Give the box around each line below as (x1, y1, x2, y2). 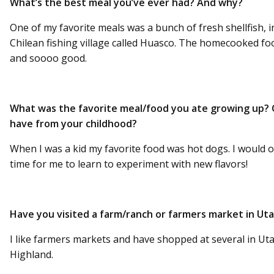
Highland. (10, 247, 53, 261)
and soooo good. (10, 51, 87, 65)
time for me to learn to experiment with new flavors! (10, 157, 248, 171)
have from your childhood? (10, 116, 137, 130)
